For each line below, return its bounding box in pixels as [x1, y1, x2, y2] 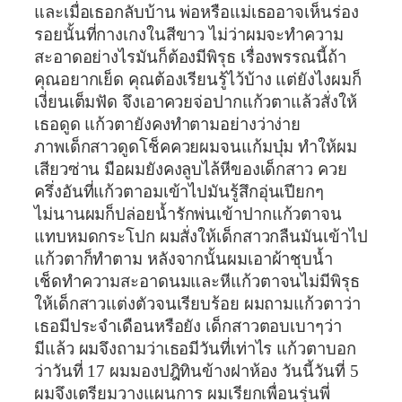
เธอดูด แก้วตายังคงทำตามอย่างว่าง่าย [34, 115, 306, 134]
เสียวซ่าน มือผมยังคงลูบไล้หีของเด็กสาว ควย [34, 160, 347, 179]
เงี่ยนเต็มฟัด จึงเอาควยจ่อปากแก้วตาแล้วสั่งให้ [34, 92, 357, 111]
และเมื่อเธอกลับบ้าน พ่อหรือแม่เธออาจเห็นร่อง [34, 3, 359, 22]
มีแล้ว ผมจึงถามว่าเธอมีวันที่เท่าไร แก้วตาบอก [34, 339, 356, 358]
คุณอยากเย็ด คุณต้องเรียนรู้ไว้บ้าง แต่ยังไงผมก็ [34, 70, 362, 89]
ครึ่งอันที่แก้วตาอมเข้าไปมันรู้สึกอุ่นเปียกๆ [34, 182, 328, 201]
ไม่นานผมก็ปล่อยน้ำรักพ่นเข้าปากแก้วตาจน [34, 205, 342, 223]
